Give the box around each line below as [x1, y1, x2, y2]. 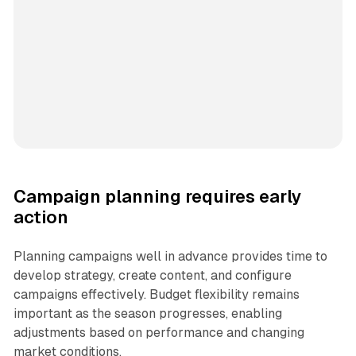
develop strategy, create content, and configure [13, 268, 292, 284]
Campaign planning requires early [13, 187, 302, 207]
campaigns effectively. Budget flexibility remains [13, 287, 300, 303]
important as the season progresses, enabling [13, 306, 282, 322]
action [13, 207, 68, 228]
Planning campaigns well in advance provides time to [13, 249, 327, 265]
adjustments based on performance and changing [13, 325, 304, 341]
